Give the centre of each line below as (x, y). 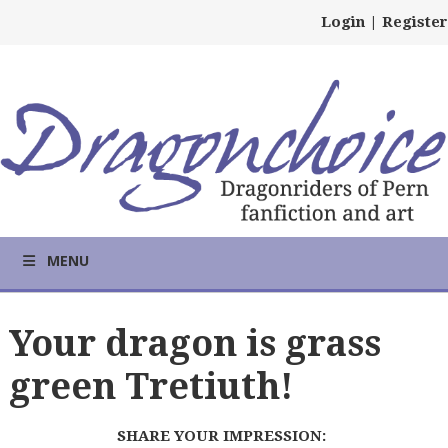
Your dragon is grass (194, 343)
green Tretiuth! (150, 386)
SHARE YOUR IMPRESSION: (222, 436)
